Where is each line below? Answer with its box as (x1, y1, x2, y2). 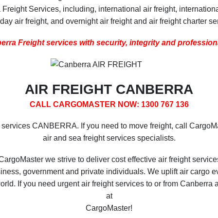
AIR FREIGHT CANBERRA (25, 81, 193, 97)
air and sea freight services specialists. (42, 133, 176, 142)
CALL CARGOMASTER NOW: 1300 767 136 (29, 100, 189, 109)
